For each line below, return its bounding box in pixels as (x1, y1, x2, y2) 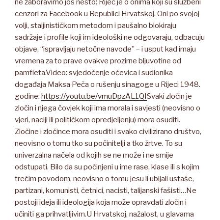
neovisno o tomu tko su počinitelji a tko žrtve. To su (15, 138, 182, 148)
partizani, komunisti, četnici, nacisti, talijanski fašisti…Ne (15, 186, 196, 195)
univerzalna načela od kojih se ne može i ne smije (15, 150, 173, 160)
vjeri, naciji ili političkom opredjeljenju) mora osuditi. (15, 115, 180, 124)
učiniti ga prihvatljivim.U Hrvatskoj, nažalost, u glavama (15, 209, 194, 219)
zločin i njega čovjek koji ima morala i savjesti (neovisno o (15, 103, 200, 112)
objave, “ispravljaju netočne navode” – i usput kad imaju (15, 44, 196, 54)
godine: (15, 91, 41, 101)
